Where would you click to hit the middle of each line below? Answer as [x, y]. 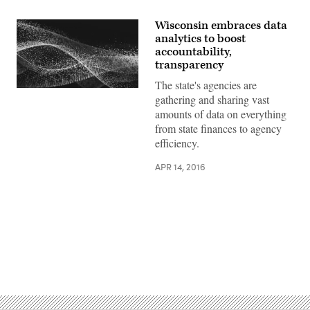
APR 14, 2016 [180, 167]
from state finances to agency [218, 128]
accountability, [193, 52]
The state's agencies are [206, 85]
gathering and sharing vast [212, 99]
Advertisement [185, 255]
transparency [189, 65]
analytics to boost [200, 39]
